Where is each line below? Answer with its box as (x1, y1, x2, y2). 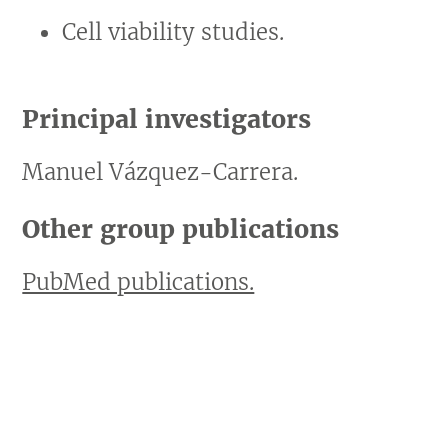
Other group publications (22, 213, 340, 245)
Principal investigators (22, 103, 312, 135)
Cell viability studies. (62, 18, 285, 46)
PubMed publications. (22, 268, 255, 296)
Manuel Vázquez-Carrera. (22, 158, 299, 186)
